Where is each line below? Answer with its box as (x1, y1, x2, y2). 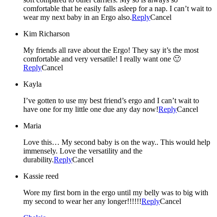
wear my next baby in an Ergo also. (23, 13, 132, 21)
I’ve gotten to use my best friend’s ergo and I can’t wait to (23, 96, 199, 105)
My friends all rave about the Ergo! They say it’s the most (23, 46, 132, 54)
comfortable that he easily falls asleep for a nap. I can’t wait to (23, 4, 212, 13)
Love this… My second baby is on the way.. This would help (23, 138, 210, 146)
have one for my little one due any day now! (23, 105, 158, 113)
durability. (23, 155, 54, 164)
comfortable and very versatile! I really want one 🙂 (120, 54, 181, 63)
